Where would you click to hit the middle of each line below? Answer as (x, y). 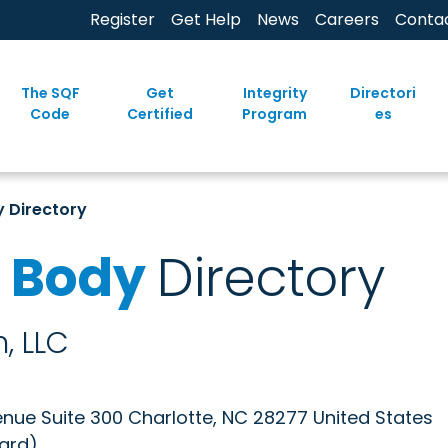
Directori (383, 92)
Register (122, 19)
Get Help (206, 19)
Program (274, 113)
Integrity (274, 92)
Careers (347, 19)
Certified (159, 113)
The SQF (50, 92)
